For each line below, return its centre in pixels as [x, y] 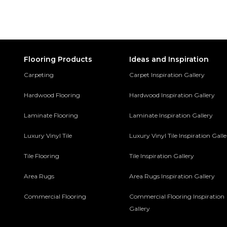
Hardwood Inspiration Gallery [172, 95]
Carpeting [39, 75]
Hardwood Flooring [52, 95]
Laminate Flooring [51, 115]
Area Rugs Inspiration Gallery [172, 176]
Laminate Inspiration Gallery [171, 115]
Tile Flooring [42, 156]
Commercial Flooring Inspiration [177, 196]
